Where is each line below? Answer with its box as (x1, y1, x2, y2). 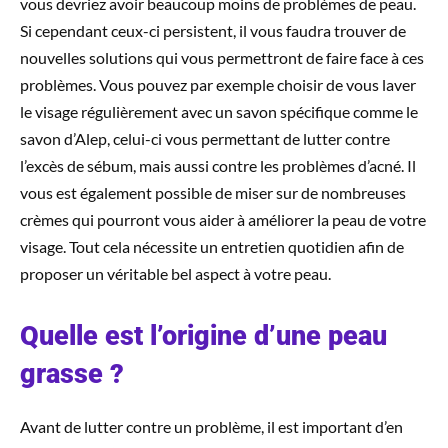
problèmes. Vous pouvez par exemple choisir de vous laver (20, 75, 416, 95)
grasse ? (20, 358, 124, 391)
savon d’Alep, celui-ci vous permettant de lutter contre (20, 129, 390, 149)
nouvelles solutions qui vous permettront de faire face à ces (20, 48, 424, 68)
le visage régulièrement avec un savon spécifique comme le (20, 102, 418, 122)
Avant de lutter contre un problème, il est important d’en (20, 417, 403, 437)
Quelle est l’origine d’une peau (20, 320, 387, 353)
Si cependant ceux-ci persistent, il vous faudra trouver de (20, 21, 406, 41)
